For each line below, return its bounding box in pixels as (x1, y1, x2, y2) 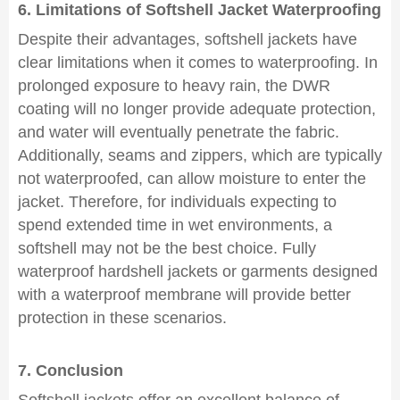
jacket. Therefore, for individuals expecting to (18, 193, 337, 211)
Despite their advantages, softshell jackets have (18, 30, 357, 48)
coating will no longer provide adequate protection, (18, 100, 376, 118)
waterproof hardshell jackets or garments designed (18, 262, 378, 280)
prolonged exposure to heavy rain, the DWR (18, 77, 330, 95)
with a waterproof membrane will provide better (18, 286, 351, 304)
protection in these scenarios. (18, 309, 227, 327)
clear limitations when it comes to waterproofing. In (18, 54, 378, 71)
